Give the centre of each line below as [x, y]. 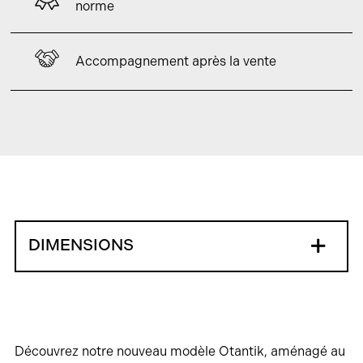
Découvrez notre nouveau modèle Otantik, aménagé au [179, 351]
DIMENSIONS [81, 245]
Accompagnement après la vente [176, 61]
